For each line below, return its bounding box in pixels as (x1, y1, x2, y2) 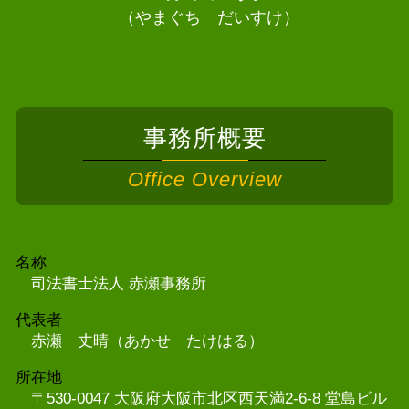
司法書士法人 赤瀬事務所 (31, 274, 206, 292)
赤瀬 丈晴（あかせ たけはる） (31, 331, 264, 350)
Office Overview (127, 167, 282, 191)
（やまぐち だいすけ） (118, 7, 299, 26)
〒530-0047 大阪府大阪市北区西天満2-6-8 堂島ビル (31, 389, 387, 407)
